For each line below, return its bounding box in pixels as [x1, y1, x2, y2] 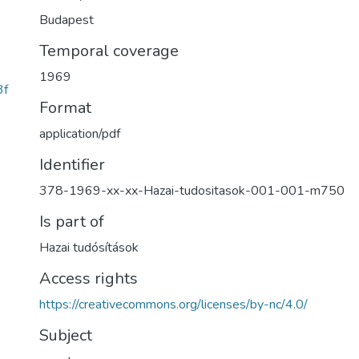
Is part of [39, 211, 104, 232]
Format [39, 97, 91, 119]
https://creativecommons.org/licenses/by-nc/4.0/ [39, 296, 308, 313]
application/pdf [39, 125, 120, 143]
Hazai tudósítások [39, 239, 139, 256]
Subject [39, 325, 92, 346]
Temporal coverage [39, 40, 179, 62]
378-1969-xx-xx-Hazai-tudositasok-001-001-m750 [39, 182, 345, 200]
